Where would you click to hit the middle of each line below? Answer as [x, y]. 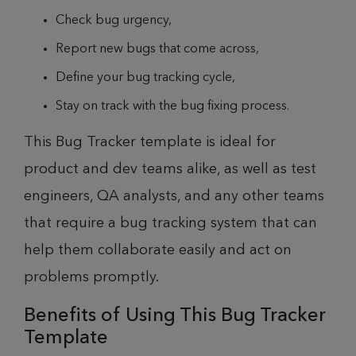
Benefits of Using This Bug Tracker [175, 315]
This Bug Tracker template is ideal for [150, 143]
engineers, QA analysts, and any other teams [174, 197]
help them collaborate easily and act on [158, 251]
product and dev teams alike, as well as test [170, 170]
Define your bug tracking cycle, [147, 78]
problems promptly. [91, 278]
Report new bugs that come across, [159, 50]
